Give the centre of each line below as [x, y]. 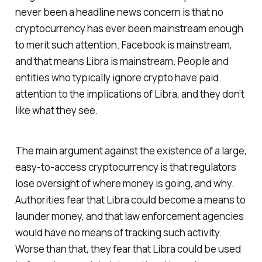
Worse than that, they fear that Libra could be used [128, 249]
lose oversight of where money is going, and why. [125, 184]
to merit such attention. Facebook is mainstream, [123, 45]
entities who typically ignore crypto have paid [117, 78]
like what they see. [56, 111]
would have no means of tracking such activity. [118, 233]
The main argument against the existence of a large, [131, 151]
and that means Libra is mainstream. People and [122, 61]
